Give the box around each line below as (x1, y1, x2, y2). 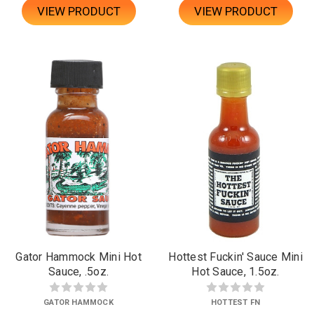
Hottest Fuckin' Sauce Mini (168, 250, 303, 264)
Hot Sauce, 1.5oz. (191, 265, 280, 279)
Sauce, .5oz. (48, 265, 109, 279)
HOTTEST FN (211, 298, 260, 308)
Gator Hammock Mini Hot (15, 250, 142, 264)
